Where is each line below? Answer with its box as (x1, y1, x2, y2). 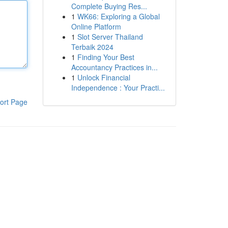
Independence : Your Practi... (71, 82, 165, 93)
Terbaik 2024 (71, 42, 113, 52)
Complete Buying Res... (71, 1, 147, 11)
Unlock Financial (77, 72, 130, 82)
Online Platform (71, 21, 121, 32)
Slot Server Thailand (77, 32, 143, 42)
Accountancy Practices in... (71, 62, 158, 72)
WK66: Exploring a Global (77, 11, 160, 21)
